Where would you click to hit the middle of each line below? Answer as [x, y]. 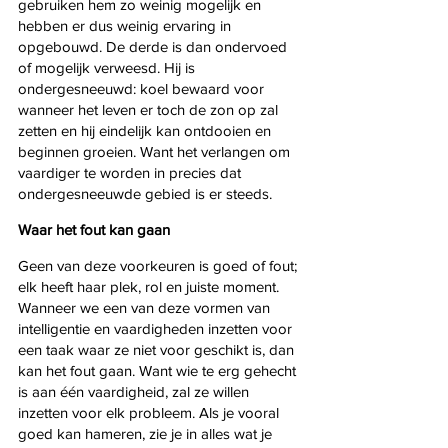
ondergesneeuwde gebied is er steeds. [145, 193]
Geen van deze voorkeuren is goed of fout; [159, 265]
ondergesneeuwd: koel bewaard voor [143, 88]
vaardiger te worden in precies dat [131, 172]
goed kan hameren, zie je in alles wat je [147, 433]
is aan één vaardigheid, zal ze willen [135, 391]
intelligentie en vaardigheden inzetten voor [157, 328]
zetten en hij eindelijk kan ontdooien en [146, 130]
